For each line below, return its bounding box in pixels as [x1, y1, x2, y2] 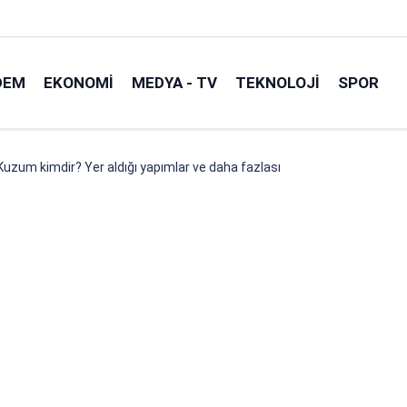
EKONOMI [44, 73, 114, 92]
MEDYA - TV [132, 73, 218, 92]
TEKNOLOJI [235, 73, 321, 92]
